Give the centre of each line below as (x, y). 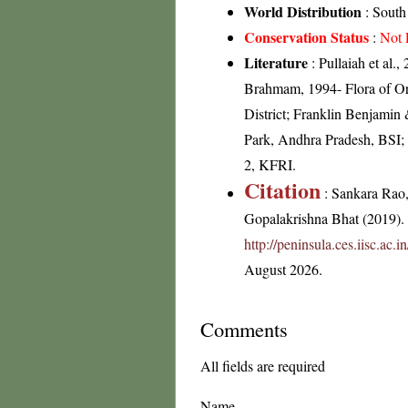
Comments (244, 329)
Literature (276, 62)
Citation (282, 190)
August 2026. (283, 269)
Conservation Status (306, 37)
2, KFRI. (270, 164)
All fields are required (263, 366)
